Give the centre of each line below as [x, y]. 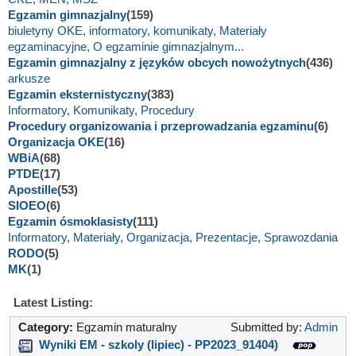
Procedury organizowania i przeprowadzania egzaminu [161, 126]
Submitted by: [267, 327]
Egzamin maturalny [127, 327]
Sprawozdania [301, 237]
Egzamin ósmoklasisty [70, 221]
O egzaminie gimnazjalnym [164, 46]
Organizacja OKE [56, 142]
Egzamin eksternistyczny [77, 94]
